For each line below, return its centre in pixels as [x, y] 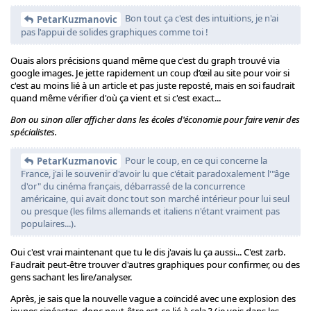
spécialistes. [34, 132]
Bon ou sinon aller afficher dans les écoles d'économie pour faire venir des [155, 119]
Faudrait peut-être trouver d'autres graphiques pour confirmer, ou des [155, 265]
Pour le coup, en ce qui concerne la [195, 160]
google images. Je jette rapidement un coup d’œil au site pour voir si [150, 73]
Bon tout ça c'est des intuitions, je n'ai [201, 18]
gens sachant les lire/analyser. [71, 277]
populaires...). [48, 224]
